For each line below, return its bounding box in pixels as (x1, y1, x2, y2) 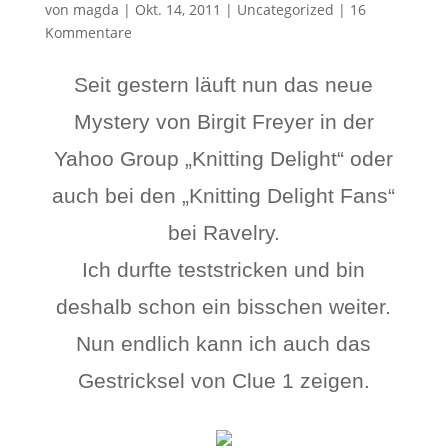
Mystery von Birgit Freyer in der (73, 110, 374, 133)
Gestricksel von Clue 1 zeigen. (77, 369, 370, 392)
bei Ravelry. (167, 221, 280, 244)
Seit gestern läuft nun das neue (74, 73, 374, 96)
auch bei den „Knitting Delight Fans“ (52, 184, 396, 207)
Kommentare (44, 23, 132, 42)
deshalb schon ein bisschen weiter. (56, 295, 392, 318)
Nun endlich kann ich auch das (76, 332, 372, 355)
